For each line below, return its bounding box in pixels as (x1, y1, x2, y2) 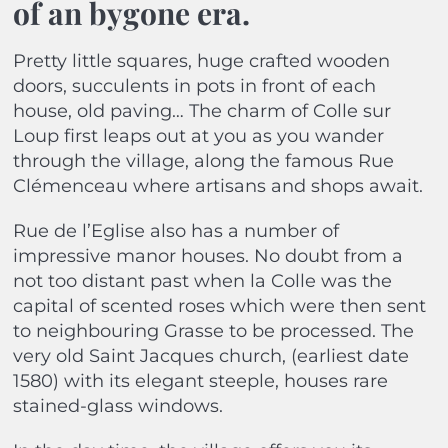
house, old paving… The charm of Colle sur (12, 100, 391, 123)
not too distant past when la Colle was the (12, 270, 392, 293)
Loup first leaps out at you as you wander (12, 125, 384, 148)
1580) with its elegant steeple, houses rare (12, 370, 388, 393)
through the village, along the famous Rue (12, 150, 394, 173)
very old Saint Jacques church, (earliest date (12, 345, 409, 368)
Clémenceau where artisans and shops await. (12, 175, 423, 198)
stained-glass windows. (12, 395, 223, 418)
